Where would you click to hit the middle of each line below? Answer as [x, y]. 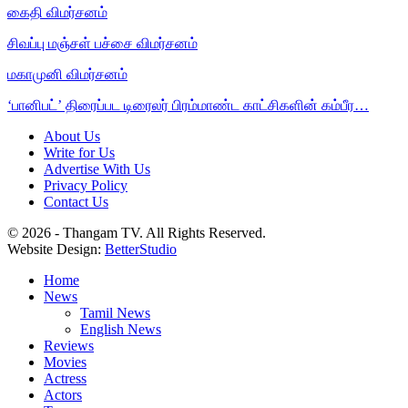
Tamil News [115, 312]
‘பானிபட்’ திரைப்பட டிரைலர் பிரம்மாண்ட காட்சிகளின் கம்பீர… [188, 105]
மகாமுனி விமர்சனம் [67, 74]
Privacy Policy [86, 185]
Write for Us [79, 152]
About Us [72, 136]
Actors [63, 394]
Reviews [69, 345]
